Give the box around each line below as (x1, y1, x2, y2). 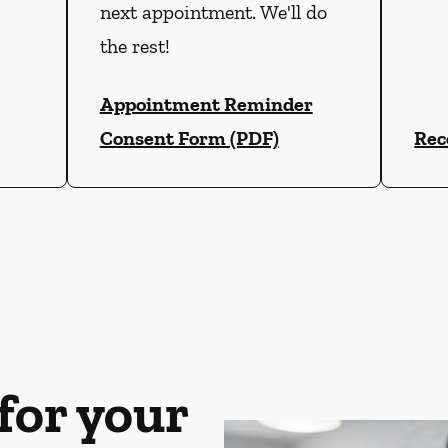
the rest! (99, 34, 170, 59)
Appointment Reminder (99, 92, 313, 117)
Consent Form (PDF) (99, 126, 279, 151)
